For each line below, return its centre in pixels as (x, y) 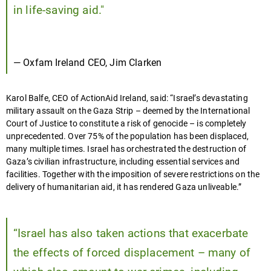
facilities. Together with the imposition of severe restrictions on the (133, 175)
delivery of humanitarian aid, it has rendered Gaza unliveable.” (125, 188)
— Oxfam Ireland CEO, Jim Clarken (88, 63)
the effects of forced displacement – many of (132, 253)
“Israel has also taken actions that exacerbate (131, 234)
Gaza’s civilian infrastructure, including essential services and (123, 162)
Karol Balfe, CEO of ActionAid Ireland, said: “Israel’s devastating (127, 99)
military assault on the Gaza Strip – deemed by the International (128, 111)
